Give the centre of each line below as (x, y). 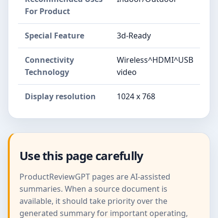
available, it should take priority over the (93, 201)
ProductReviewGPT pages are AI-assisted (95, 176)
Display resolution (60, 96)
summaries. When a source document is (93, 189)
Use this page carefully (82, 155)
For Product (47, 11)
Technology (47, 72)
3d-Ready (134, 35)
